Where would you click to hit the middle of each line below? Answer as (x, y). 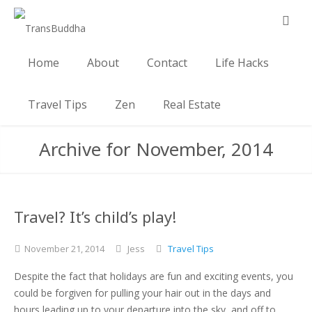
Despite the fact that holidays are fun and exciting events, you (154, 276)
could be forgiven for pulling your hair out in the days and (142, 293)
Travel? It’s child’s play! (95, 217)
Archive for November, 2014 (156, 149)
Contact (167, 63)
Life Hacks (242, 63)
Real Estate (192, 104)
